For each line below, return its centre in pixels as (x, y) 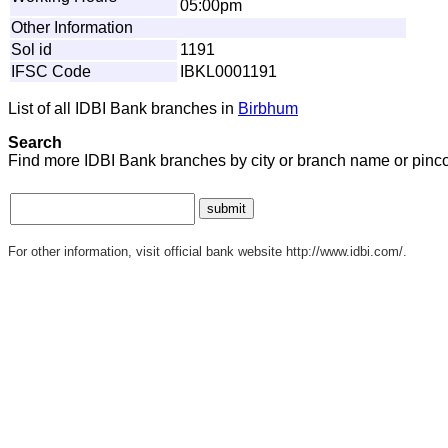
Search (35, 142)
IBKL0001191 (228, 71)
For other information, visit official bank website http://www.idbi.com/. (207, 251)
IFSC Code (51, 71)
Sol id (31, 49)
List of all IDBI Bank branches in (123, 108)
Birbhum (268, 108)
